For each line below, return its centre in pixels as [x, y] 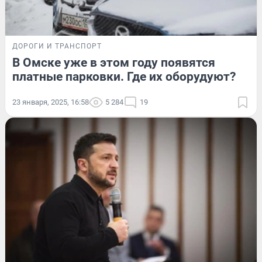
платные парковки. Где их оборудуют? [124, 76]
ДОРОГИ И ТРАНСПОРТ [57, 46]
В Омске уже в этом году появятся [114, 62]
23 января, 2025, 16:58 [51, 102]
